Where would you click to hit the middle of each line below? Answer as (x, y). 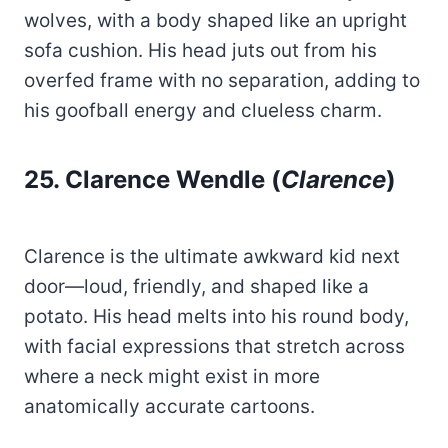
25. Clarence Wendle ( (152, 180)
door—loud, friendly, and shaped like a (196, 287)
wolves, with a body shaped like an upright (215, 21)
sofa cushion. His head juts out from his (200, 51)
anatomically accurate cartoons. (169, 407)
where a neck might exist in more (172, 377)
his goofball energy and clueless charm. (203, 111)
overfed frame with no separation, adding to (222, 81)
